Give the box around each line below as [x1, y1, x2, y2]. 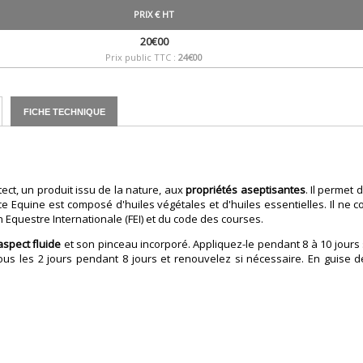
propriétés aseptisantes [186, 182, 305, 197]
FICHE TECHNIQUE [23, 107, 105, 117]
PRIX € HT [134, 8, 174, 20]
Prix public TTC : [105, 50, 178, 63]
